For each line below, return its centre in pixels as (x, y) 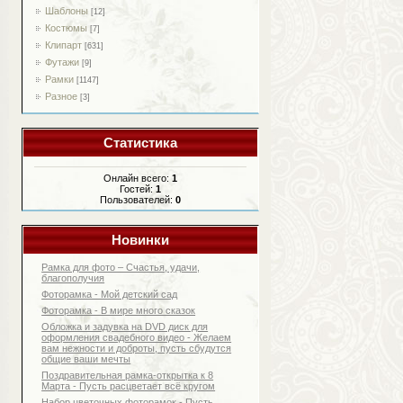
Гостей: (137, 188)
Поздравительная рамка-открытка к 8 (128, 375)
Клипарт (63, 45)
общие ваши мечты (86, 358)
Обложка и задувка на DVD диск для (125, 326)
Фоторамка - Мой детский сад (110, 294)
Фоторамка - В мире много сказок (119, 310)
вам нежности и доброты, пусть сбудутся (137, 348)
